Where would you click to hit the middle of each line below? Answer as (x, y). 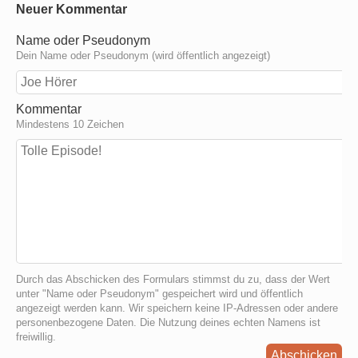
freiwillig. (36, 337)
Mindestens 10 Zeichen (70, 125)
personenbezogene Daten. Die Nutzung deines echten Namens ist (168, 323)
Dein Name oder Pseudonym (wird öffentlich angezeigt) (143, 56)
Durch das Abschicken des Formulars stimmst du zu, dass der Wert (173, 280)
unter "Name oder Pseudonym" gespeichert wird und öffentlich (159, 294)
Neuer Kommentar (72, 9)
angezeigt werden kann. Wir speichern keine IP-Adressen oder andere (177, 308)
